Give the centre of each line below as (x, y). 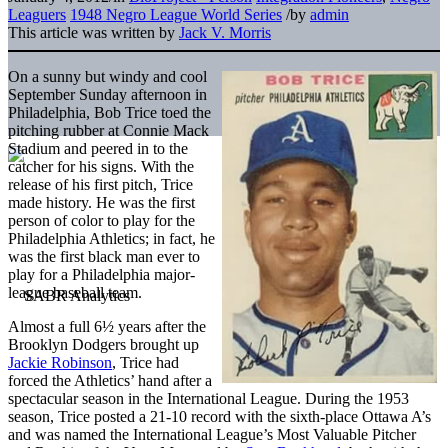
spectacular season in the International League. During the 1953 (208, 398)
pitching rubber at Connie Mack (108, 130)
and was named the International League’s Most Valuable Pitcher (212, 434)
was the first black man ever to (104, 256)
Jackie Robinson (60, 362)
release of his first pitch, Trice (100, 184)
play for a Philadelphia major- (101, 274)
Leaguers (37, 14)
